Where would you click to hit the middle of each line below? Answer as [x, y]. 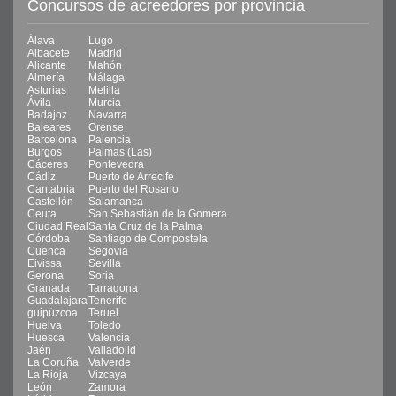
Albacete [49, 53]
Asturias [47, 90]
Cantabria [51, 189]
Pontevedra [116, 164]
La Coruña [53, 362]
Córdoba [49, 239]
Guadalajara [57, 301]
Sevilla [105, 263]
